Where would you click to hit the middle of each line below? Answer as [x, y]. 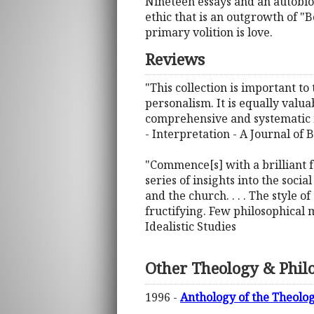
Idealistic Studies [191, 227]
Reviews [175, 59]
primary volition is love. [209, 33]
